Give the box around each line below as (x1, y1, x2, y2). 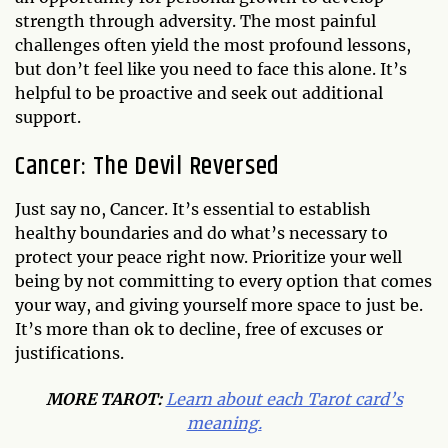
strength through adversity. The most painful (15, 10, 376, 31)
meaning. (186, 412, 262, 433)
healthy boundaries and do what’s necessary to (15, 222, 388, 243)
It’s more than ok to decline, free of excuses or (15, 318, 383, 339)
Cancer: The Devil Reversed (15, 146, 281, 186)
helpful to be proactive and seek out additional (15, 82, 383, 103)
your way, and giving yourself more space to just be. (15, 294, 423, 315)
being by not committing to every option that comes (15, 270, 432, 291)
